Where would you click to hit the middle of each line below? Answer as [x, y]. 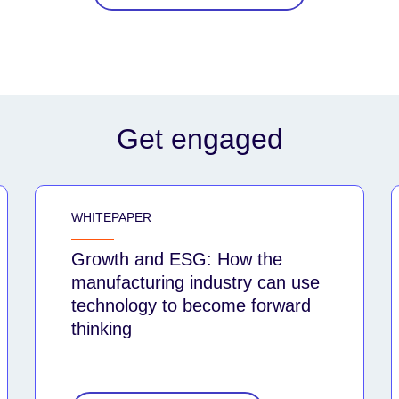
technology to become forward [191, 305]
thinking [102, 328]
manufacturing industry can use [195, 282]
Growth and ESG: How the [177, 259]
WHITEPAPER [111, 217]
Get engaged [199, 138]
